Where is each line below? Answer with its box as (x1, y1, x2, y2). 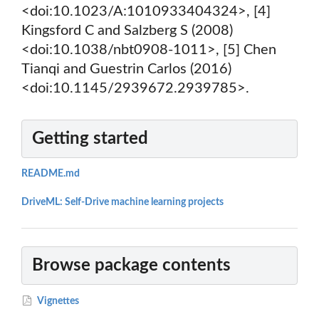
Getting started (32, 130, 148, 148)
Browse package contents (32, 256, 231, 274)
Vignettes (36, 296, 80, 306)
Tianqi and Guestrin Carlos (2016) (21, 62, 231, 77)
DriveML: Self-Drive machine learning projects (21, 197, 224, 208)
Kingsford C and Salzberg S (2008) (21, 23, 233, 38)
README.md (21, 169, 80, 179)
